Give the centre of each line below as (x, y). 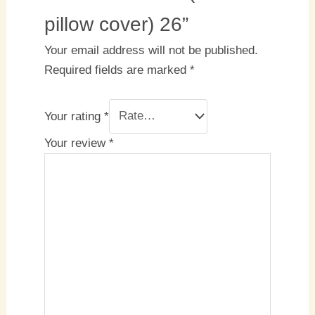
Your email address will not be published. (151, 50)
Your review (76, 143)
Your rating (74, 116)
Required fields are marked (117, 70)
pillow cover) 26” (116, 24)
